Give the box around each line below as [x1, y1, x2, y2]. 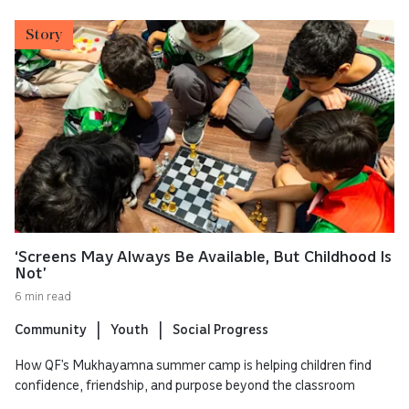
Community [15, 320, 87, 337]
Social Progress [173, 320, 268, 337]
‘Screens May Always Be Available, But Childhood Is [15, 245, 392, 266]
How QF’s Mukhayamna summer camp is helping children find [15, 355, 372, 372]
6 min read [15, 288, 71, 303]
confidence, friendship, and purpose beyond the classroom [15, 375, 355, 393]
